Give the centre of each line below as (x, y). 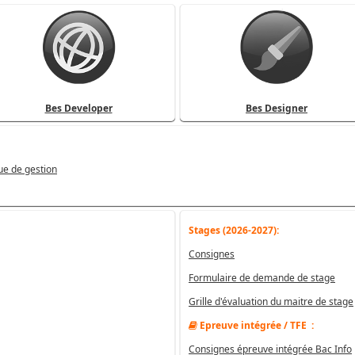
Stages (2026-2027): (234, 230)
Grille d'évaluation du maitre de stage (271, 302)
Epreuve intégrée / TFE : (256, 325)
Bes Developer (78, 108)
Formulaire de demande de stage (262, 278)
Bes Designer (277, 108)
